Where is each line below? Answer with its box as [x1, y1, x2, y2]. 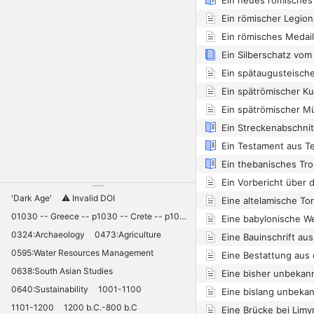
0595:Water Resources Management [11, 247, 153, 258]
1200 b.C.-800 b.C [64, 301, 137, 313]
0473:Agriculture [95, 228, 161, 240]
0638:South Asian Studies [11, 265, 113, 276]
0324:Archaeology [11, 228, 85, 240]
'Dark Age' [11, 192, 52, 203]
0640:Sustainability [11, 283, 88, 294]
